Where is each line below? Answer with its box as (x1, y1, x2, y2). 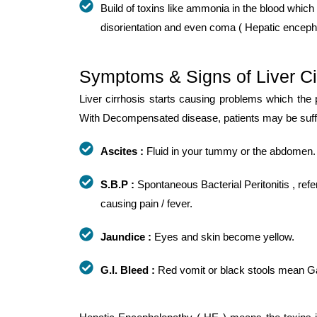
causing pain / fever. (100, 197, 192, 209)
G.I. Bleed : (100, 263, 155, 276)
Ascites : (100, 144, 144, 157)
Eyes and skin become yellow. (154, 230, 294, 243)
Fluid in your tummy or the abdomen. (144, 144, 316, 157)
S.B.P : (100, 178, 134, 190)
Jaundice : (100, 230, 154, 243)
